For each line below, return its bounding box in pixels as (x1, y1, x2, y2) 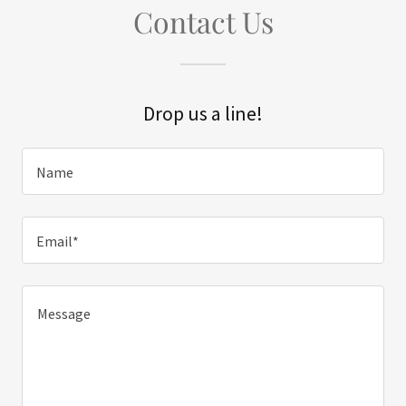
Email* (36, 232, 79, 251)
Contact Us (132, 2, 274, 41)
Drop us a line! (143, 101, 263, 126)
